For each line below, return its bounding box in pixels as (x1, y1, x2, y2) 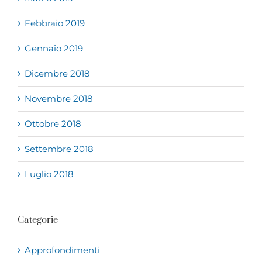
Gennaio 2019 (25, 43, 83, 54)
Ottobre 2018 (25, 118, 81, 130)
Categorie (18, 214, 58, 226)
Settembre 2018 (25, 143, 94, 155)
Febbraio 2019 (25, 18, 85, 29)
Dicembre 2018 (25, 68, 90, 80)
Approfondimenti (25, 244, 100, 256)
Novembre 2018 (25, 93, 93, 105)
